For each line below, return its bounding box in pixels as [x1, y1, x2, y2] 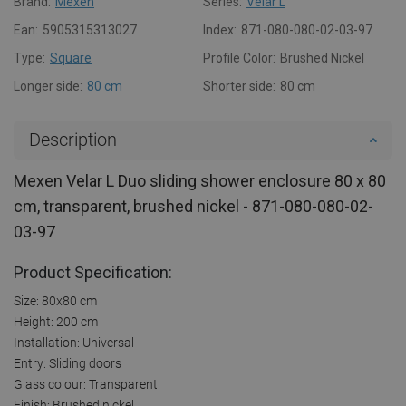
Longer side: [14, 78, 82, 93]
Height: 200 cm [14, 314, 98, 329]
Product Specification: [14, 262, 172, 282]
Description [29, 128, 117, 150]
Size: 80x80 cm [14, 293, 97, 308]
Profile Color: [203, 50, 275, 65]
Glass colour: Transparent [14, 376, 158, 391]
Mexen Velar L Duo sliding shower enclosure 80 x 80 [14, 170, 386, 190]
